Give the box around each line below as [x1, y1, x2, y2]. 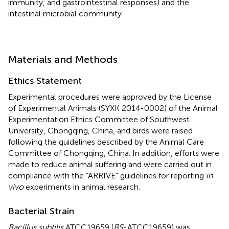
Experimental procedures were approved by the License [8, 91, 212, 102]
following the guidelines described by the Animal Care [8, 136, 204, 147]
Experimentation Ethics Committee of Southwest [8, 114, 190, 124]
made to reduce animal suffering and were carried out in [8, 159, 212, 169]
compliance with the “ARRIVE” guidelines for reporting [8, 170, 206, 180]
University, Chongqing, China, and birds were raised [8, 125, 193, 135]
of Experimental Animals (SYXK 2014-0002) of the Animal [8, 103, 218, 113]
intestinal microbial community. [8, 8, 123, 18]
